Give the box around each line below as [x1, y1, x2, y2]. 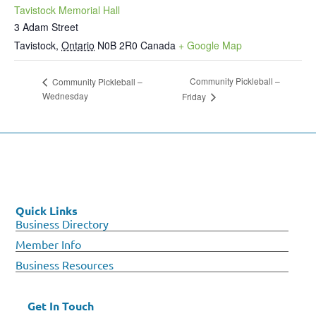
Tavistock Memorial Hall [14, 2, 120, 17]
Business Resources [16, 257, 114, 272]
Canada [140, 37, 176, 52]
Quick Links [16, 202, 78, 218]
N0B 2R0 [97, 37, 138, 52]
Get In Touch [27, 298, 94, 313]
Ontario [61, 37, 95, 52]
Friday [181, 90, 208, 103]
